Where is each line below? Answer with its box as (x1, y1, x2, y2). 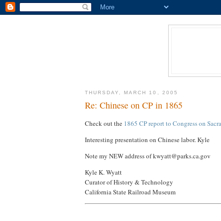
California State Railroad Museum (85, 187, 176, 196)
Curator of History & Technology (85, 177, 173, 186)
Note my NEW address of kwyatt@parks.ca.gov (85, 151, 211, 160)
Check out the (85, 118, 124, 128)
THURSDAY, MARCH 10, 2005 (85, 89, 178, 95)
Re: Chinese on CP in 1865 (85, 99, 183, 111)
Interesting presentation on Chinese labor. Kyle (85, 135, 210, 144)
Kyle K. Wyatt (85, 167, 122, 177)
